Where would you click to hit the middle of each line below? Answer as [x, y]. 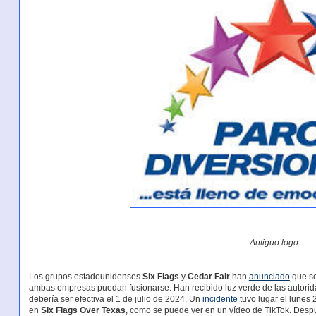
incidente [220, 299]
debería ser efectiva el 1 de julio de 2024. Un [115, 299]
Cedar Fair [208, 277]
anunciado [269, 277]
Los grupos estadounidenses [85, 277]
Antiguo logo [274, 243]
